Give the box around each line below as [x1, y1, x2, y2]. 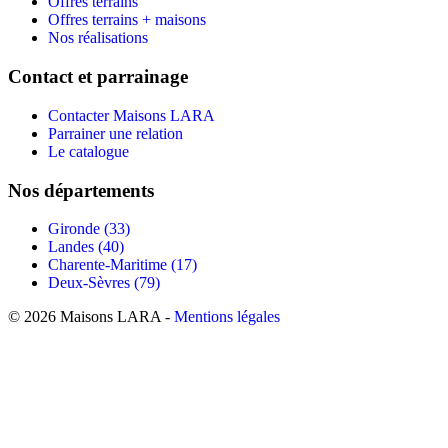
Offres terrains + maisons [48, 11, 206, 29]
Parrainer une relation [48, 124, 183, 142]
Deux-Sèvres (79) [48, 274, 160, 292]
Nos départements [8, 179, 154, 201]
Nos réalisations [48, 29, 148, 47]
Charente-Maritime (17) [48, 256, 197, 274]
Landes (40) [48, 238, 124, 256]
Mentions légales [174, 308, 280, 326]
